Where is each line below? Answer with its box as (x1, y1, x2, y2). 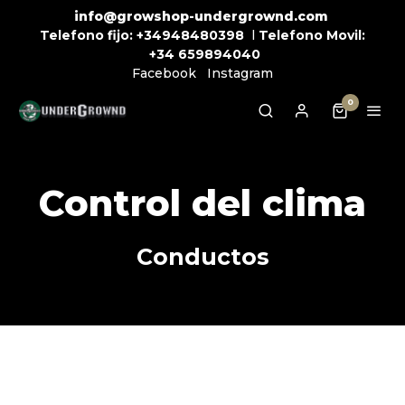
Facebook (132, 65, 196, 81)
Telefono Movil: (259, 27, 365, 43)
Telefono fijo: (40, 27, 133, 43)
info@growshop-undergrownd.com (73, 8, 328, 24)
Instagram (207, 65, 273, 81)
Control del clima (39, 180, 366, 225)
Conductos (136, 242, 269, 270)
